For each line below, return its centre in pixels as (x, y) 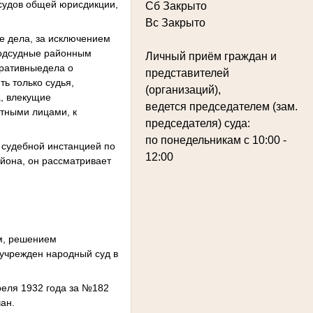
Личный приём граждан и (211, 56)
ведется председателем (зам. (221, 106)
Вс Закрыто (175, 22)
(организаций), (184, 89)
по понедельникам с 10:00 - (216, 140)
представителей (187, 73)
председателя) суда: (198, 123)
